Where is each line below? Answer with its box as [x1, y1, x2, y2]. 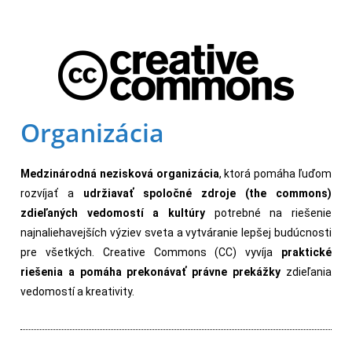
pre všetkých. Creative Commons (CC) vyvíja [20, 246, 281, 258]
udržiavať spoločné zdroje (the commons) [83, 187, 332, 200]
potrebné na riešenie [214, 207, 332, 219]
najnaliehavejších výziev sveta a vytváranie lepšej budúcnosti [20, 226, 332, 239]
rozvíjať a [20, 187, 83, 200]
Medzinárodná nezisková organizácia [20, 167, 219, 180]
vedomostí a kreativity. [20, 285, 134, 298]
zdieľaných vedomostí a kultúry [20, 207, 214, 219]
